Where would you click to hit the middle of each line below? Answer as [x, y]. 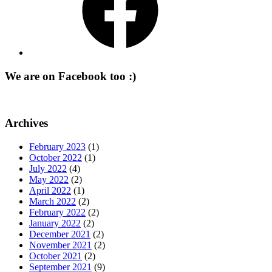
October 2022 [56, 157]
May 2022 [49, 179]
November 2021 [60, 245]
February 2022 [57, 212]
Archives [26, 123]
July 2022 [48, 168]
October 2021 [56, 256]
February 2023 [57, 146]
